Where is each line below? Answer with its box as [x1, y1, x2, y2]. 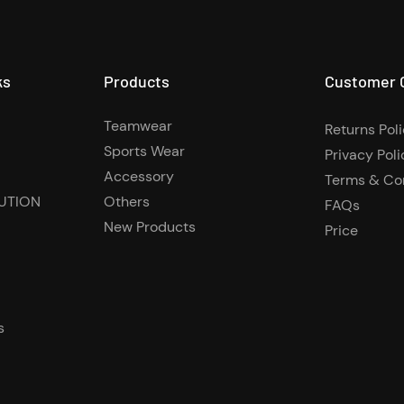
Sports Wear [103, 142, 185, 161]
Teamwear [103, 116, 172, 136]
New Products [103, 217, 196, 237]
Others [103, 192, 150, 212]
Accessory [103, 167, 174, 187]
